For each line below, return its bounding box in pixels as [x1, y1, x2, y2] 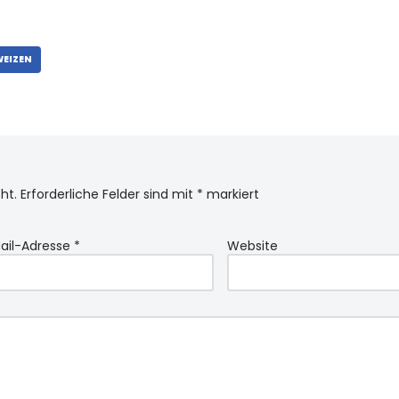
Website [226, 237, 278, 255]
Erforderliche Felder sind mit [20, 185, 197, 203]
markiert [203, 185, 259, 203]
